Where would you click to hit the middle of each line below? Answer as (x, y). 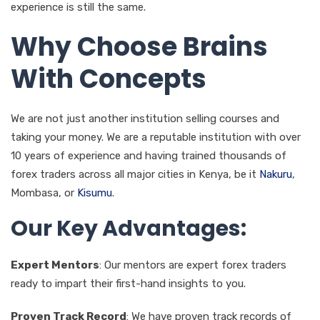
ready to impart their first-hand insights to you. (128, 283)
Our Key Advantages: (129, 228)
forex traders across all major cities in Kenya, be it (135, 174)
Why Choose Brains (139, 46)
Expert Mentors (55, 265)
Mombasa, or (44, 192)
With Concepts (109, 79)
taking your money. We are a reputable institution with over (156, 137)
